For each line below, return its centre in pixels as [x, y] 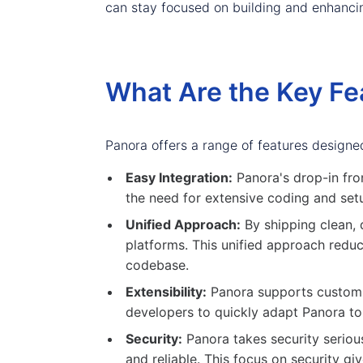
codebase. [158, 265]
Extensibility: [167, 292]
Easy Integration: [179, 178]
